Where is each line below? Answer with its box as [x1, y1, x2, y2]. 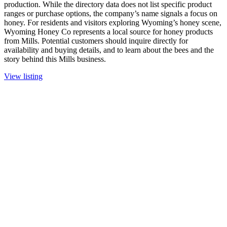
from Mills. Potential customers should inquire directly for [4, 36, 188, 46]
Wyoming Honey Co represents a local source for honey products [4, 27, 213, 36]
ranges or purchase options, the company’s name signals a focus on [4, 9, 217, 18]
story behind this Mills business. [4, 55, 106, 64]
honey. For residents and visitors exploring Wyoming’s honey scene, [4, 18, 221, 27]
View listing [4, 72, 43, 81]
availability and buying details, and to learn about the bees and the [4, 46, 214, 55]
